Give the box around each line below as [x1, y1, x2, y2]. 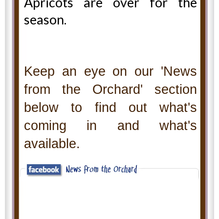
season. [24, 11, 66, 27]
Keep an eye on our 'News [24, 64, 197, 79]
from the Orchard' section [24, 82, 197, 97]
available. [24, 136, 80, 151]
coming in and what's [24, 118, 197, 133]
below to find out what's [24, 100, 197, 115]
